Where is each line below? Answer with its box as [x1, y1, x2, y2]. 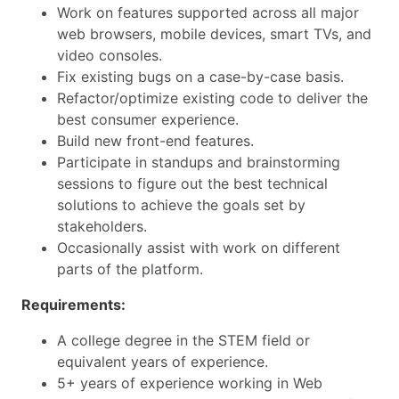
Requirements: [21, 296, 126, 313]
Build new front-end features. [57, 132, 254, 150]
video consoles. [57, 46, 162, 64]
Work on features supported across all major [57, 4, 359, 21]
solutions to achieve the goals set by [57, 196, 305, 214]
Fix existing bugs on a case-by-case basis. [57, 68, 344, 85]
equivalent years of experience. [57, 353, 268, 370]
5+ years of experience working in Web [57, 374, 322, 392]
